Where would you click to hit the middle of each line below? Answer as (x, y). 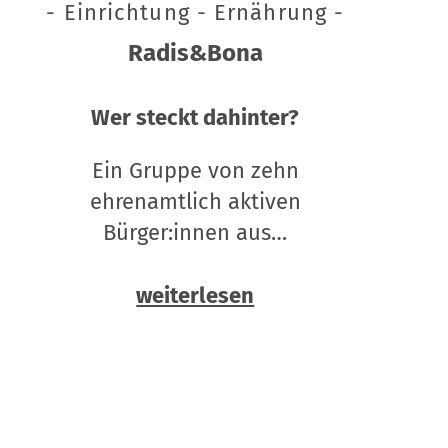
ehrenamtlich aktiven (195, 202)
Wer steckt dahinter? (195, 118)
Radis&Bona (195, 53)
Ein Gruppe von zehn (195, 171)
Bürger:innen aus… (195, 233)
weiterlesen (195, 296)
